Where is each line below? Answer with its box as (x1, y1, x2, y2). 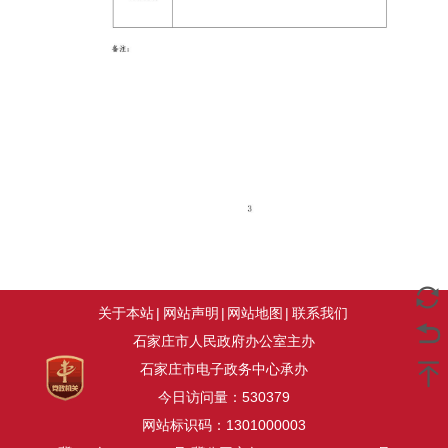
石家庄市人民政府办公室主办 (133, 332, 315, 349)
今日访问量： (158, 388, 242, 405)
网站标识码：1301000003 (142, 416, 306, 433)
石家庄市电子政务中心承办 (140, 360, 308, 377)
